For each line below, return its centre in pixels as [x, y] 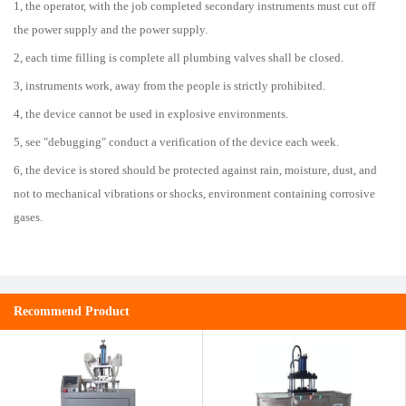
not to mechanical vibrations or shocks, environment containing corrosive [194, 193]
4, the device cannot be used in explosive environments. [151, 114]
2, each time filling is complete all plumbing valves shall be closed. [179, 58]
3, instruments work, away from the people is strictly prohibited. [169, 86]
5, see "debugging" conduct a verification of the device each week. [176, 142]
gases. [28, 217]
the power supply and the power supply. [111, 29]
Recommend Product [72, 311]
